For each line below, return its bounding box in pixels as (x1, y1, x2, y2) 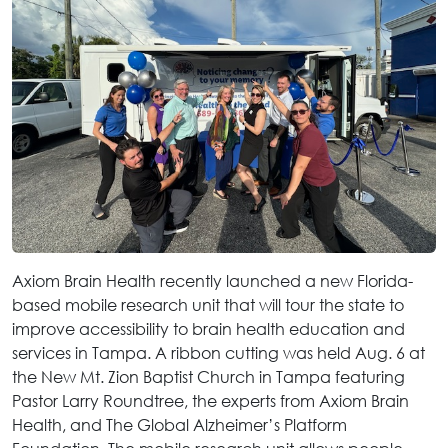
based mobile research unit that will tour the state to (12, 294, 404, 315)
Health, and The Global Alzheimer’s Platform (12, 414, 347, 435)
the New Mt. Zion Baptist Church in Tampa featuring (12, 366, 405, 387)
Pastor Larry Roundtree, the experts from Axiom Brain (12, 390, 409, 411)
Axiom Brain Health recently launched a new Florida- (12, 270, 413, 291)
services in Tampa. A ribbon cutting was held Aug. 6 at (12, 342, 425, 363)
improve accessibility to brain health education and (12, 318, 405, 339)
